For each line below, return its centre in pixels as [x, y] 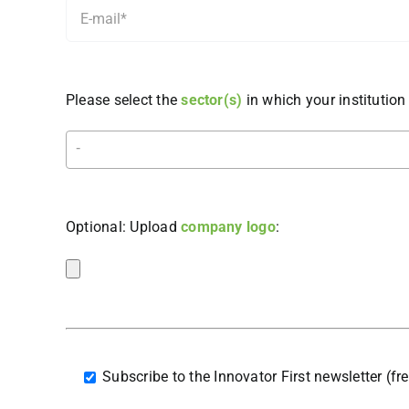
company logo [228, 226]
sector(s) [212, 100]
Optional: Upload [123, 226]
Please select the [123, 100]
